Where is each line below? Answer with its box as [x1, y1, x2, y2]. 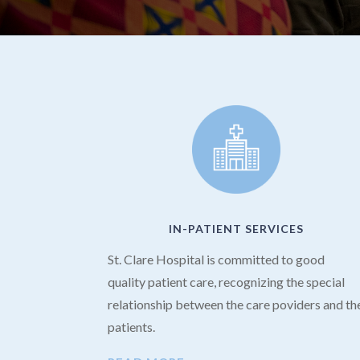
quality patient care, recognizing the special [108, 273, 346, 289]
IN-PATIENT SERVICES [168, 221, 304, 235]
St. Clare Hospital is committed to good [108, 251, 325, 267]
